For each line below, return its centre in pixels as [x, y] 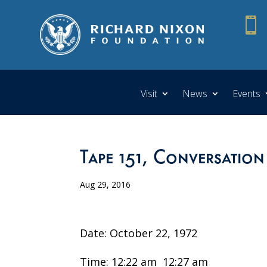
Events [246, 93]
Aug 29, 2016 [105, 184]
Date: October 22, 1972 [139, 233]
